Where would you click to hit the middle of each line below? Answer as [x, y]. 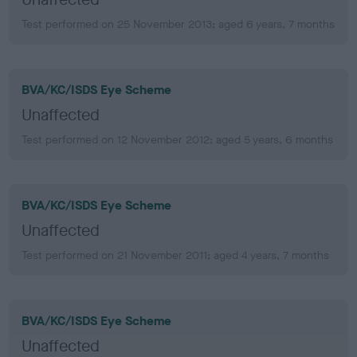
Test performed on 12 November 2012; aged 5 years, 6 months [178, 139]
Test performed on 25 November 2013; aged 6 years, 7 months [178, 24]
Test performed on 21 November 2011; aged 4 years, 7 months [176, 255]
